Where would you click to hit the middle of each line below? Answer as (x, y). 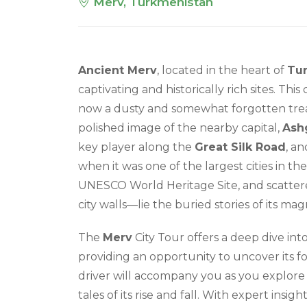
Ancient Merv (118, 70)
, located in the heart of (222, 70)
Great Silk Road (240, 147)
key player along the (136, 147)
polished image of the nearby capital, (180, 127)
